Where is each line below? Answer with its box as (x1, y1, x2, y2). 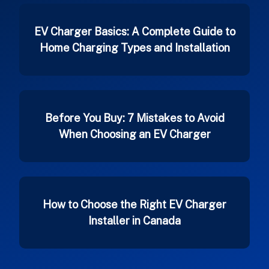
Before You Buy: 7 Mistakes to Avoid (44, 112, 225, 124)
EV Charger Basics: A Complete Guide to (34, 25, 235, 38)
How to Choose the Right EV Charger (43, 198, 226, 211)
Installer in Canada (88, 214, 181, 227)
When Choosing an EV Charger (58, 128, 211, 141)
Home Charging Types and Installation (39, 41, 230, 54)
